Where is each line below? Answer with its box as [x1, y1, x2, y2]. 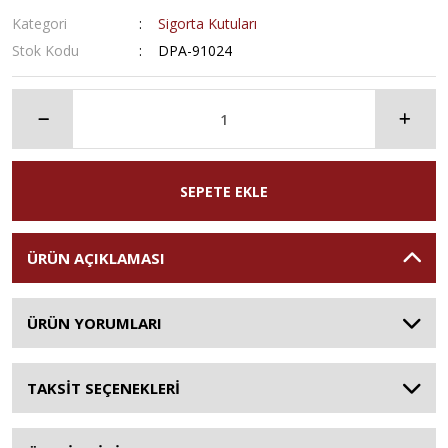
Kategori [12, 14, 67, 33]
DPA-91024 [158, 41, 233, 60]
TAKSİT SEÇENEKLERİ [27, 378, 180, 398]
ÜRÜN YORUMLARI [27, 313, 162, 333]
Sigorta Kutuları [158, 14, 258, 33]
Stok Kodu [12, 41, 79, 60]
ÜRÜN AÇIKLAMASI [27, 248, 165, 268]
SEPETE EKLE [180, 181, 268, 201]
